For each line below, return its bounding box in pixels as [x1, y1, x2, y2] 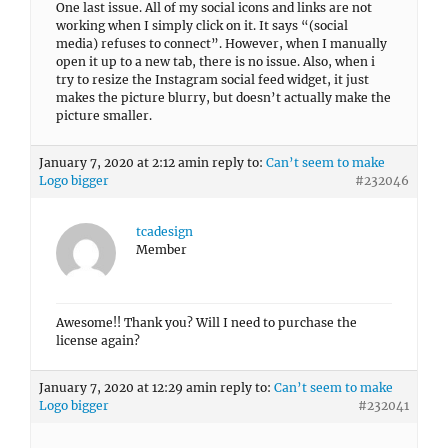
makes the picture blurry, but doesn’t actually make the [56, 90, 391, 105]
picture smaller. [56, 108, 152, 123]
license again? [56, 333, 140, 348]
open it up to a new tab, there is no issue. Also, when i [56, 54, 375, 69]
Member [136, 242, 187, 257]
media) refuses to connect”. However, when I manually [56, 36, 387, 51]
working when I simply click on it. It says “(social [56, 18, 348, 33]
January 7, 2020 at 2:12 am [39, 155, 197, 170]
